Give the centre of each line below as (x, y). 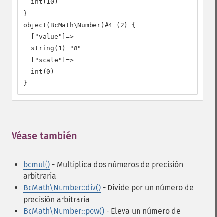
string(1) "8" (52, 48)
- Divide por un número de (147, 188)
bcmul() (37, 164)
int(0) (39, 71)
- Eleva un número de (142, 211)
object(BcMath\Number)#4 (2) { (79, 25)
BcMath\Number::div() (62, 188)
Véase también (44, 136)
